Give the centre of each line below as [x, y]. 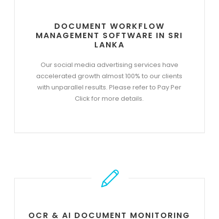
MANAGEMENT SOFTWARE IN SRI [109, 35]
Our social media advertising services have [109, 65]
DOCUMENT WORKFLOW [109, 26]
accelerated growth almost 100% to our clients [109, 76]
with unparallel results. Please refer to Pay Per [109, 87]
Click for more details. [109, 98]
